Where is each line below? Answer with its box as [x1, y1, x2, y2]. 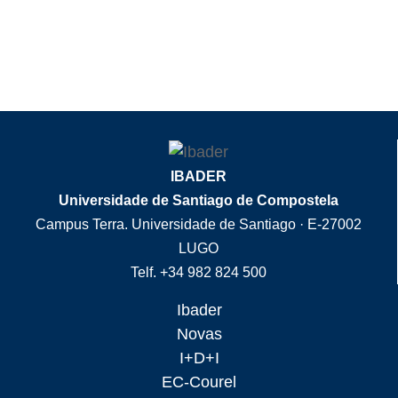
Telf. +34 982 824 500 [131, 264, 267, 280]
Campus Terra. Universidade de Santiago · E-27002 [36, 216, 362, 232]
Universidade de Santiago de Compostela [59, 192, 338, 208]
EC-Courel [162, 372, 236, 391]
